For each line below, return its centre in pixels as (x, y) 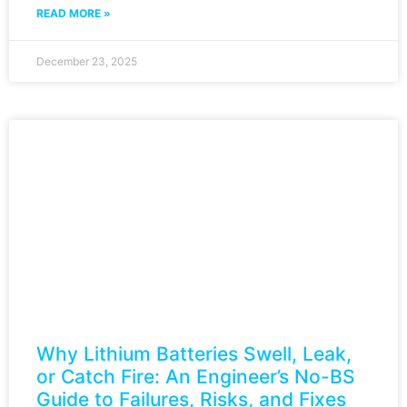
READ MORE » (74, 13)
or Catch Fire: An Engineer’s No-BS (196, 376)
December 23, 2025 (87, 61)
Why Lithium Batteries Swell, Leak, (194, 353)
